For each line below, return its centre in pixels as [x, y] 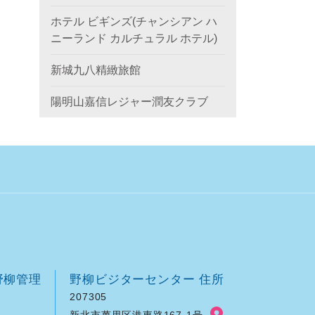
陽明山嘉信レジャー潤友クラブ [129, 102]
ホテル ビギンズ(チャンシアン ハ [134, 21]
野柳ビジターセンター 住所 [147, 279]
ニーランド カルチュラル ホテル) [134, 38]
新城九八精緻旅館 [96, 70]
